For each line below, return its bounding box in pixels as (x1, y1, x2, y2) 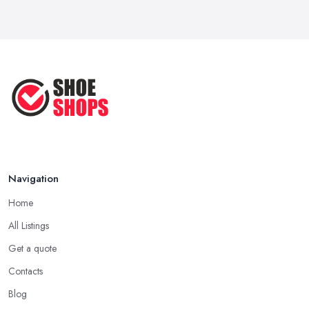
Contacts (8, 264, 43, 279)
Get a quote (8, 241, 57, 256)
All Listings (8, 219, 49, 233)
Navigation (8, 171, 59, 187)
